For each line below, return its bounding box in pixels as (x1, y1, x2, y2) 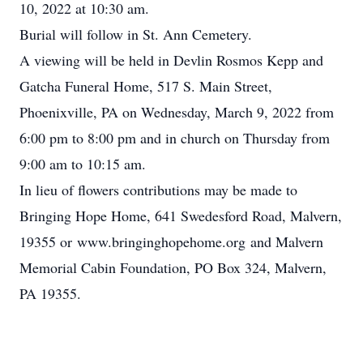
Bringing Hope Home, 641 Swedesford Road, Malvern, (19, 206, 342, 225)
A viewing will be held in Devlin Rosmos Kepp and (19, 50, 323, 70)
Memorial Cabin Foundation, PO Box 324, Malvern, (19, 258, 327, 277)
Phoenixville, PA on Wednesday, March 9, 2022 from (19, 102, 334, 122)
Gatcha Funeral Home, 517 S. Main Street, (19, 76, 272, 96)
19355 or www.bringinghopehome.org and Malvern (19, 232, 323, 251)
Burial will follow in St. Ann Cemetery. (19, 24, 252, 44)
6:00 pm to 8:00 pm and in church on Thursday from (19, 128, 330, 147)
